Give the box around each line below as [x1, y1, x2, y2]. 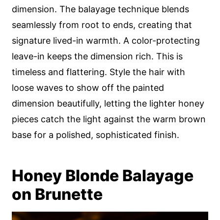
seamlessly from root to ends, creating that [12, 20, 192, 30]
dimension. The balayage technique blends [12, 4, 189, 14]
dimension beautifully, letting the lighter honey [12, 98, 204, 109]
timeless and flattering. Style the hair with [12, 67, 185, 77]
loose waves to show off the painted [12, 82, 164, 93]
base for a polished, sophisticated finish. [12, 130, 179, 140]
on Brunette [12, 185, 103, 204]
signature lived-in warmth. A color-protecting [12, 35, 200, 46]
